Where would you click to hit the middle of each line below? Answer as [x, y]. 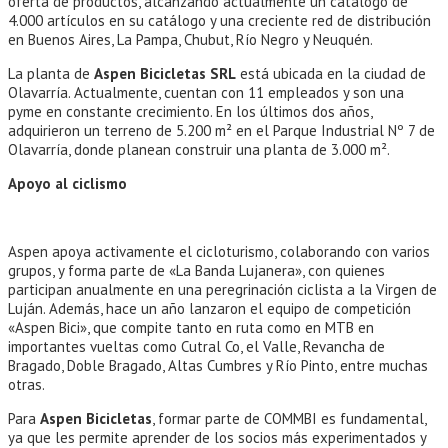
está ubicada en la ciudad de [331, 74]
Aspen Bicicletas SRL [165, 74]
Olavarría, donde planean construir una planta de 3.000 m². [199, 150]
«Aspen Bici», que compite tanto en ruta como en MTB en [191, 328]
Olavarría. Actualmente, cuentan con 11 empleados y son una [206, 93]
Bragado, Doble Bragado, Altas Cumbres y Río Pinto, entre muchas [218, 366]
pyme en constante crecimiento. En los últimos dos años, [190, 112]
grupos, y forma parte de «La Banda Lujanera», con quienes [196, 271]
